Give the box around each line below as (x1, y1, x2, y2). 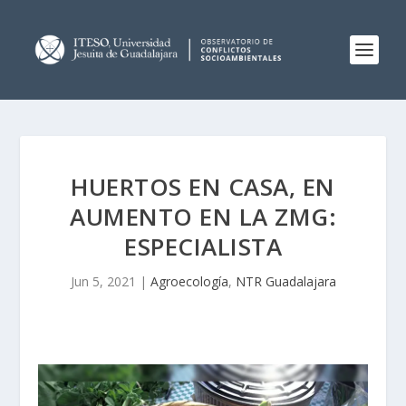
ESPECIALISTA (124, 230, 282, 263)
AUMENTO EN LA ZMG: (70, 200, 336, 233)
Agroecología (150, 273, 228, 290)
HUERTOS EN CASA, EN (71, 170, 335, 203)
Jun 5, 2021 (70, 273, 136, 290)
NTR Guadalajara (235, 273, 336, 290)
